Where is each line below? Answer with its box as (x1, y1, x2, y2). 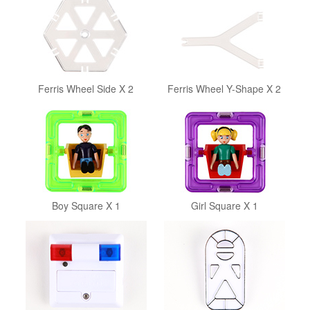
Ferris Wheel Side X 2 (38, 82, 134, 95)
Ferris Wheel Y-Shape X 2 (167, 82, 281, 95)
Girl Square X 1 (190, 199, 258, 212)
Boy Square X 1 (51, 199, 120, 212)
